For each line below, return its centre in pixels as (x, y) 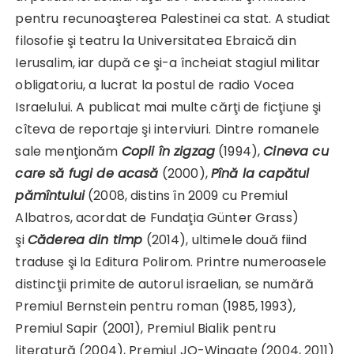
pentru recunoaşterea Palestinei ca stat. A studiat (173, 18)
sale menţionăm (68, 151)
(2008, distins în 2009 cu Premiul (188, 195)
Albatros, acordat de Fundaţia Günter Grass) (157, 217)
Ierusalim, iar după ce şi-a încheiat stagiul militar (168, 62)
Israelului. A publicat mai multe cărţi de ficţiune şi (168, 107)
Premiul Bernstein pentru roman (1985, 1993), (156, 306)
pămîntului (50, 195)
